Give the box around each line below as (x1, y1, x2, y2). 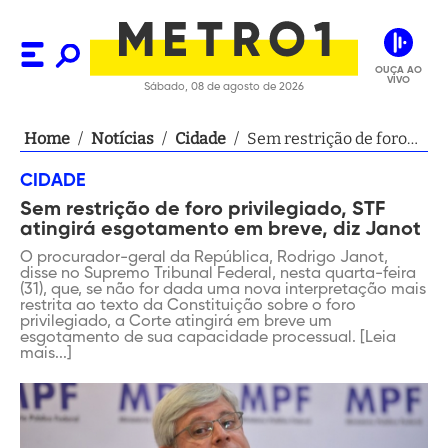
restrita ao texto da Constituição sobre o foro (20, 298, 356, 314)
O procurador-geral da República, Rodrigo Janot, (20, 250, 388, 266)
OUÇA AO (374, 64, 422, 75)
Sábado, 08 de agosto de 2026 (144, 81, 304, 92)
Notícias (91, 129, 154, 148)
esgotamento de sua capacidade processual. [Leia (20, 330, 396, 346)
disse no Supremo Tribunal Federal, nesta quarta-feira (20, 266, 416, 282)
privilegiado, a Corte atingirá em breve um (20, 314, 332, 330)
